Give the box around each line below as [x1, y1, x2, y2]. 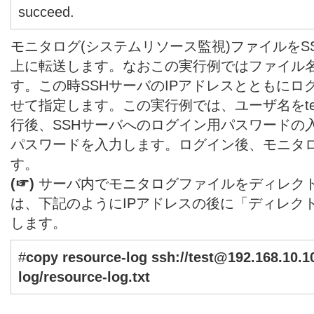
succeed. [18, 4, 74, 20]
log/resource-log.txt [18, 268, 150, 285]
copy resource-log [26, 249, 151, 265]
